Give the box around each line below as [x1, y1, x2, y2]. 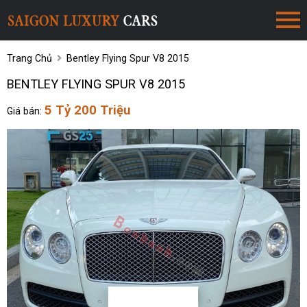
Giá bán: [7, 106, 45, 117]
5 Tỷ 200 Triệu [45, 103, 132, 119]
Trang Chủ [7, 53, 53, 64]
